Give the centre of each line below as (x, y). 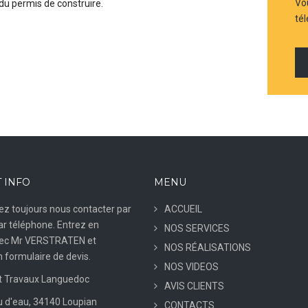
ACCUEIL (183, 209)
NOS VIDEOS (191, 267)
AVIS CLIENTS (194, 286)
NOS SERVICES (197, 229)
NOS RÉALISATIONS (208, 248)
